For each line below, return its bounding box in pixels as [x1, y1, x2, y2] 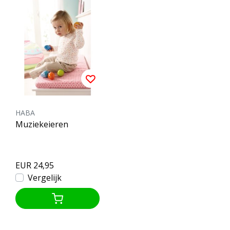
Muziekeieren [15, 118, 68, 130]
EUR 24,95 [15, 159, 54, 171]
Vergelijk [28, 171, 62, 183]
